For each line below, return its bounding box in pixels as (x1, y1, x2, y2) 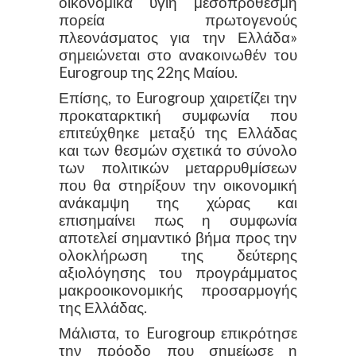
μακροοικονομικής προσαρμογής (59, 281, 297, 299)
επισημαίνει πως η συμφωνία (59, 211, 297, 229)
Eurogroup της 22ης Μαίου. (59, 63, 238, 81)
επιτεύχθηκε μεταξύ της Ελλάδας (59, 123, 297, 141)
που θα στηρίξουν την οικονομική (59, 176, 297, 194)
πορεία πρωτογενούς (59, 10, 297, 29)
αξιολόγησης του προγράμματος (59, 263, 297, 281)
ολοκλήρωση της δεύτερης (59, 246, 297, 264)
